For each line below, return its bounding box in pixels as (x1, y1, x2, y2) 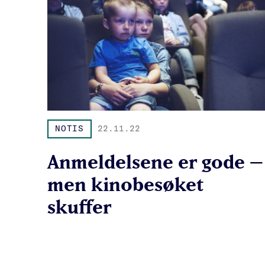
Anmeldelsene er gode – (47, 150, 263, 173)
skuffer (47, 195, 111, 218)
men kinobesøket (47, 172, 203, 195)
